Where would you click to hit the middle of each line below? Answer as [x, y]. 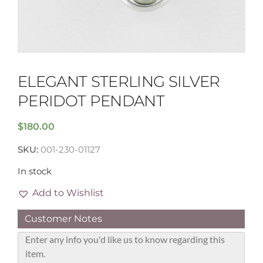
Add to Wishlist [68, 193]
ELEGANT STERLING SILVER [119, 81]
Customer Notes [63, 219]
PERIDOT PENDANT [91, 100]
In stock [35, 171]
